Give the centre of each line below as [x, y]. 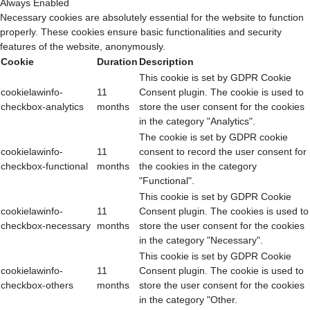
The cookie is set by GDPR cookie [213, 137]
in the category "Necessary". [201, 240]
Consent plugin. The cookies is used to [224, 211]
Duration [117, 61]
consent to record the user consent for [223, 151]
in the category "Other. [188, 299]
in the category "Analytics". [197, 121]
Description [166, 61]
